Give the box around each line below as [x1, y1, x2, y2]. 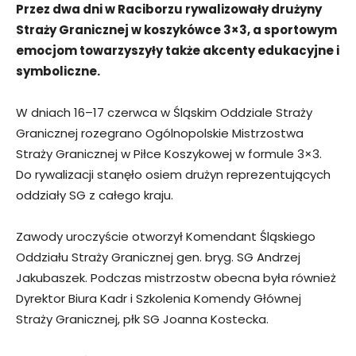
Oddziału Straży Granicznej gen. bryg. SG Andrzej [16, 248, 300, 265]
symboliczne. [16, 62, 100, 79]
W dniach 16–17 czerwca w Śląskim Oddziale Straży [16, 103, 312, 121]
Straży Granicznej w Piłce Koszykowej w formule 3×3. [16, 145, 322, 162]
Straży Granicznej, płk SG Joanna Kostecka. [16, 310, 269, 327]
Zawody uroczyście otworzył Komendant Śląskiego [16, 227, 315, 245]
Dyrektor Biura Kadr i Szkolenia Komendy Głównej [16, 289, 301, 307]
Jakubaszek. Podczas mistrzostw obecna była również [16, 269, 336, 286]
